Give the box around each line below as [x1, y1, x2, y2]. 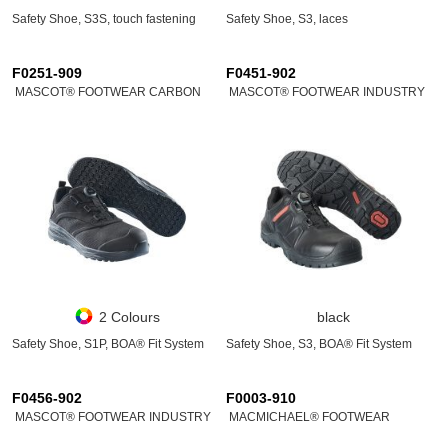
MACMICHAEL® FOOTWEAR [229, 410, 390, 424]
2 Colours [99, 309, 160, 325]
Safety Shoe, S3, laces [226, 12, 348, 26]
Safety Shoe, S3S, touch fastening [12, 12, 196, 26]
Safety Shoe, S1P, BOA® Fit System [12, 337, 204, 351]
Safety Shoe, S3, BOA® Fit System [226, 337, 412, 351]
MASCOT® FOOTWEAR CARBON [15, 85, 201, 99]
